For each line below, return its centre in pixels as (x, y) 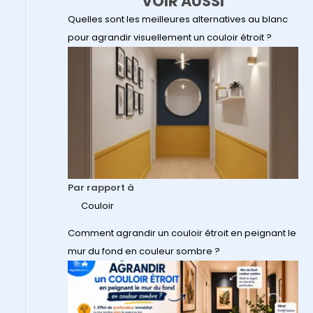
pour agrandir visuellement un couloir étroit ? (169, 37)
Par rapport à (101, 187)
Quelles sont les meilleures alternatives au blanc (177, 19)
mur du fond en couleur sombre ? (144, 251)
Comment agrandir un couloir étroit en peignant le (182, 233)
